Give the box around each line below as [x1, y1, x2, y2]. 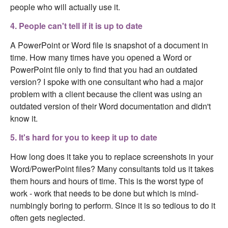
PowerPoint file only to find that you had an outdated [10, 63, 197, 75]
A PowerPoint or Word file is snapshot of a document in [10, 39, 208, 51]
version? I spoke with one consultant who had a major [10, 75, 203, 88]
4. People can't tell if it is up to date [10, 19, 142, 32]
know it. [10, 112, 38, 124]
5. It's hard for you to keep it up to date [10, 131, 157, 143]
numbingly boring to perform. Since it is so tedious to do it [10, 199, 215, 211]
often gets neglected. [10, 211, 85, 223]
